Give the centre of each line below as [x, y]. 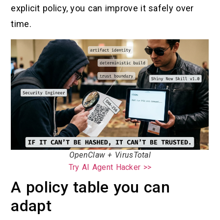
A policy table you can [90, 187]
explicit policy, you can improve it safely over [102, 8]
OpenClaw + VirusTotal [110, 155]
